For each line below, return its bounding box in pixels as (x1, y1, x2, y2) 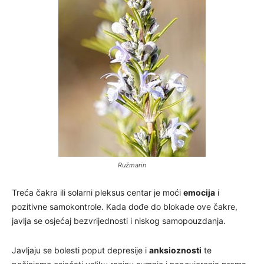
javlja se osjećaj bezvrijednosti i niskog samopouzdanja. (12, 215, 226, 226)
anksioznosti (149, 245, 202, 255)
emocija (183, 187, 215, 197)
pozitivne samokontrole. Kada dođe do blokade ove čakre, (12, 201, 237, 212)
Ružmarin (118, 160, 146, 169)
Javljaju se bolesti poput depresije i (12, 245, 149, 255)
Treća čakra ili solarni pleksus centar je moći (12, 187, 183, 197)
